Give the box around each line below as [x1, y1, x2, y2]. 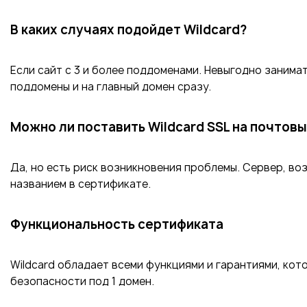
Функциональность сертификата [10, 216, 223, 233]
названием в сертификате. [10, 177, 151, 191]
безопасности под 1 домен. [10, 274, 154, 288]
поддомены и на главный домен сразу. [10, 79, 211, 94]
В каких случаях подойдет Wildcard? [10, 21, 247, 38]
